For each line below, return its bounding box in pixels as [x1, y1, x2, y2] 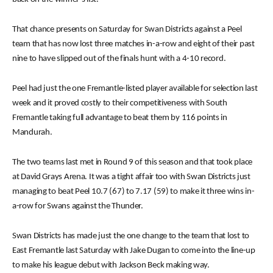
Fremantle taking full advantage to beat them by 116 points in [12, 113, 227, 122]
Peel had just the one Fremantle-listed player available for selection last [12, 84, 258, 93]
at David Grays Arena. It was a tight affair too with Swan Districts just [12, 172, 250, 182]
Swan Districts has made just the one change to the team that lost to [12, 232, 249, 241]
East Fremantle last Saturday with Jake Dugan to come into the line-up [12, 246, 255, 255]
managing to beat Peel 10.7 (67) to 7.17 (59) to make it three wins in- [12, 187, 255, 196]
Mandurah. [12, 128, 52, 137]
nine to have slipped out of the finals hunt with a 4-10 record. [12, 54, 226, 63]
